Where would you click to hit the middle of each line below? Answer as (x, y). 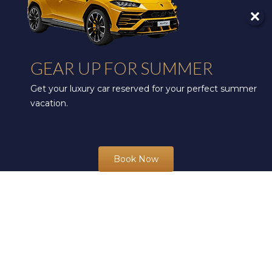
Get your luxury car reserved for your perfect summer (144, 89)
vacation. (49, 104)
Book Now (136, 159)
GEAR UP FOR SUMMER (122, 68)
